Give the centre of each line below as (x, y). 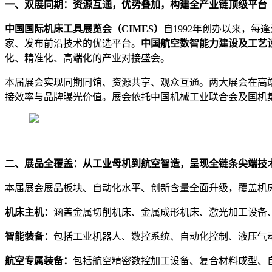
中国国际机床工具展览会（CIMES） (84, 29)
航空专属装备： (39, 260)
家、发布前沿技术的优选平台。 (73, 43)
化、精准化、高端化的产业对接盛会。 (87, 58)
